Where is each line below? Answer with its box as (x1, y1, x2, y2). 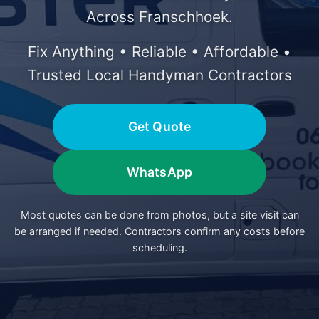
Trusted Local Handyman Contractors (27, 66, 292, 84)
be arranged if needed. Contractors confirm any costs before (14, 225, 305, 237)
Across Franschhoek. (86, 8, 233, 26)
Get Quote (127, 119, 192, 134)
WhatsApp (126, 164, 193, 179)
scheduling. (132, 241, 187, 253)
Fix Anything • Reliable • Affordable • (28, 43, 291, 61)
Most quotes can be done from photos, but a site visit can (20, 209, 299, 221)
